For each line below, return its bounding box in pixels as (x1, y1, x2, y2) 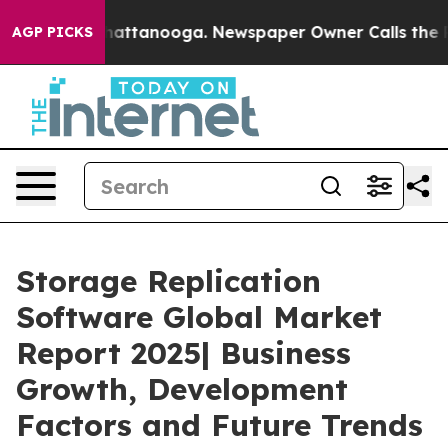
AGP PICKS (12, 23, 93, 41)
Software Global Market (16, 298, 382, 336)
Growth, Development (16, 370, 348, 408)
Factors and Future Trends (16, 406, 423, 444)
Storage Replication (16, 262, 321, 300)
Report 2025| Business (16, 334, 351, 372)
